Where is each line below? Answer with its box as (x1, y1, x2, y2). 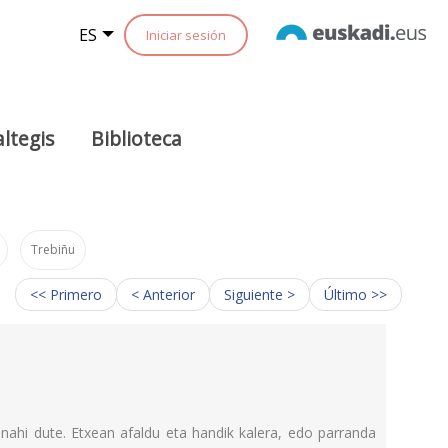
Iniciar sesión (146, 26, 226, 44)
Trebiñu (31, 240, 76, 258)
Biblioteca (91, 124, 183, 152)
